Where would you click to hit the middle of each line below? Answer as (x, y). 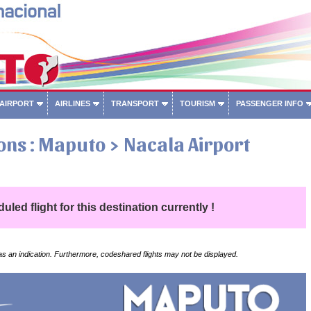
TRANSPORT (135, 103)
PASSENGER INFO (269, 103)
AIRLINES (72, 103)
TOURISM (197, 103)
